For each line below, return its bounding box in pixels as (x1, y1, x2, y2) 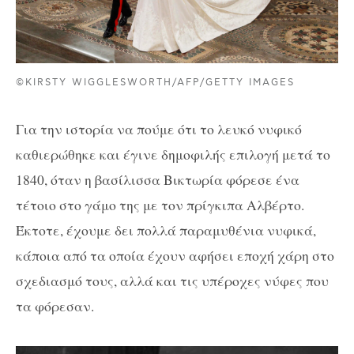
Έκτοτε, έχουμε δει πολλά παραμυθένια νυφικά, (16, 220, 316, 240)
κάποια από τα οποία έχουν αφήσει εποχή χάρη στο (16, 246, 334, 265)
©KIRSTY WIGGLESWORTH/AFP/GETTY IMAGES (16, 76, 296, 88)
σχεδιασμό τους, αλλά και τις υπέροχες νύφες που (16, 271, 329, 291)
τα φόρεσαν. (16, 296, 94, 316)
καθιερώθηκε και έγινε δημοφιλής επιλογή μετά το (16, 145, 330, 164)
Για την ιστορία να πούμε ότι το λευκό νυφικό (16, 119, 302, 139)
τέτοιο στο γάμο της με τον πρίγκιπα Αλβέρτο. (16, 195, 304, 215)
